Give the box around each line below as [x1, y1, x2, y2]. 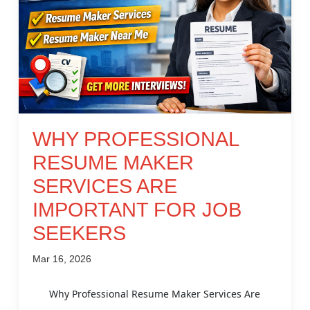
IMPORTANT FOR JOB [33, 198, 241, 221]
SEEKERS [33, 221, 126, 244]
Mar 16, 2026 [33, 253, 91, 264]
